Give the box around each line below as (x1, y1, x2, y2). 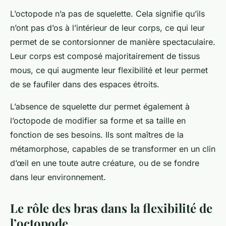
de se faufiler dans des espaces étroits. (10, 79, 159, 90)
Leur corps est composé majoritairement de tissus (10, 51, 200, 62)
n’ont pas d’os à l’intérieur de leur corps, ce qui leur (10, 23, 205, 33)
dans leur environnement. (10, 172, 106, 183)
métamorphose (10, 144, 67, 154)
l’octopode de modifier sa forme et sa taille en (10, 116, 186, 126)
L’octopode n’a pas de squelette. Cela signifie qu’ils (10, 9, 205, 19)
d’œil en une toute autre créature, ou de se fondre (10, 158, 199, 168)
